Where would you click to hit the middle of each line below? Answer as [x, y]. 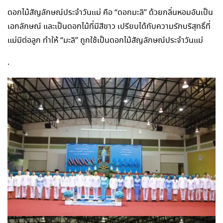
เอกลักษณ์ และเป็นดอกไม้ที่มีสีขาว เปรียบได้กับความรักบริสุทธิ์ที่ [109, 27]
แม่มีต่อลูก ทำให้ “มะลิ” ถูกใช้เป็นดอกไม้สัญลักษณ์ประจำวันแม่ [105, 41]
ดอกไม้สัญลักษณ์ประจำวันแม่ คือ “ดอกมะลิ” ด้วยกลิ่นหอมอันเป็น [110, 13]
